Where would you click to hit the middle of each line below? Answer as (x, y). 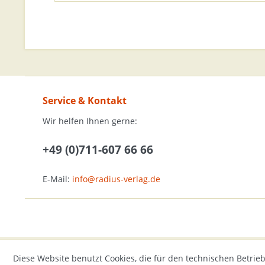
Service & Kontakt (85, 101)
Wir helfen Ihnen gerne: (90, 121)
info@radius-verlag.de (116, 179)
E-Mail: (57, 179)
